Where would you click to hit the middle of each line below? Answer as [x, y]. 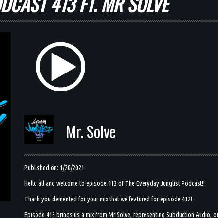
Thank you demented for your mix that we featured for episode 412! [109, 199]
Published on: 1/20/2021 [54, 168]
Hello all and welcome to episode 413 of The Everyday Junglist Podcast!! [115, 183]
